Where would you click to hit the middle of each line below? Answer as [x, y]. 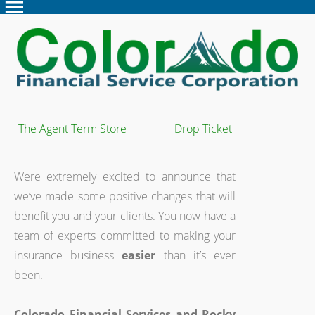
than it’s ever [200, 255]
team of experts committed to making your [125, 236]
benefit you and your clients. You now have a [125, 216]
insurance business [68, 255]
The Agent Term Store [72, 129]
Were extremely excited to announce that [125, 176]
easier [143, 255]
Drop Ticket [203, 129]
